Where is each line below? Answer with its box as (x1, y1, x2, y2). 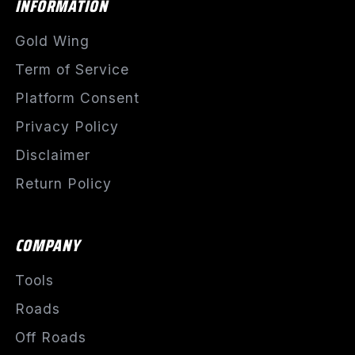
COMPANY (14, 232, 80, 259)
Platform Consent (14, 90, 139, 107)
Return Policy (14, 175, 112, 193)
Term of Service (14, 61, 129, 78)
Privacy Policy (14, 118, 119, 136)
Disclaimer (14, 147, 90, 164)
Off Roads (14, 329, 86, 346)
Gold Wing (14, 32, 90, 50)
